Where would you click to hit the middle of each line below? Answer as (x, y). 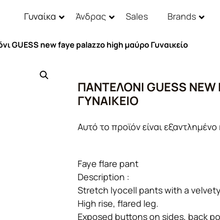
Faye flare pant (108, 164)
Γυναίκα (40, 16)
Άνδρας (91, 16)
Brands (181, 16)
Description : (104, 177)
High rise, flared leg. (118, 204)
